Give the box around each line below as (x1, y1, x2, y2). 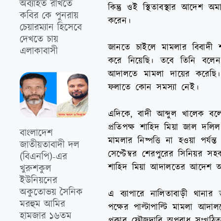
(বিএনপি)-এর (20, 149, 67, 164)
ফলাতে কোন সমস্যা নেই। (108, 81, 199, 94)
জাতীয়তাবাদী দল (20, 138, 79, 152)
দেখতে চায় (20, 33, 58, 47)
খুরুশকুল (20, 161, 51, 176)
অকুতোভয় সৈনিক (20, 185, 83, 199)
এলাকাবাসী (20, 44, 58, 59)
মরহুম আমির (20, 197, 65, 211)
